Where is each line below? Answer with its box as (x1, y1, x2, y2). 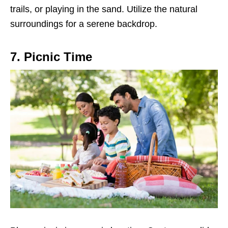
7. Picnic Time (10, 50, 92, 64)
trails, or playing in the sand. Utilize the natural (10, 4, 197, 15)
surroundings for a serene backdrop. (10, 19, 157, 30)
